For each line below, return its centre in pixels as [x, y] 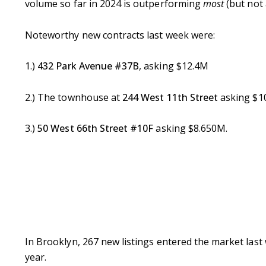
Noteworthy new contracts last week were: [120, 35]
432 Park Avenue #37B [88, 66]
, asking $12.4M [174, 66]
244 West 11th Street [170, 97]
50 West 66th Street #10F [96, 129]
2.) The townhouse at [74, 97]
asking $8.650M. [191, 129]
